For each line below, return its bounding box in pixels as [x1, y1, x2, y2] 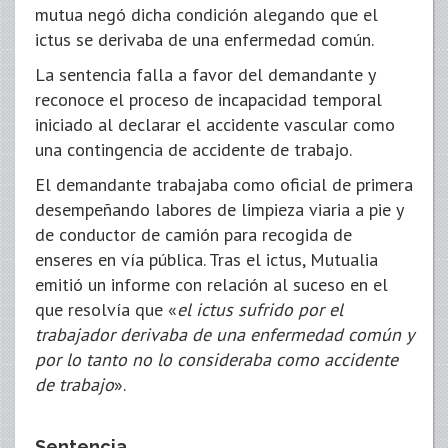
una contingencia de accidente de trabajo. [35, 138, 352, 161]
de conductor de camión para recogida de [35, 223, 352, 246]
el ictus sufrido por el [177, 298, 343, 321]
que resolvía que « [35, 298, 177, 321]
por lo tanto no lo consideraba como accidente [35, 348, 398, 371]
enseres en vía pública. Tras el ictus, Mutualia [35, 248, 378, 271]
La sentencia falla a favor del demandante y [35, 63, 375, 86]
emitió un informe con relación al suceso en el [35, 273, 388, 296]
